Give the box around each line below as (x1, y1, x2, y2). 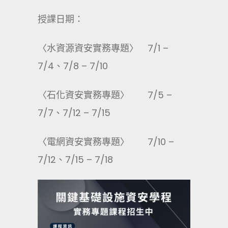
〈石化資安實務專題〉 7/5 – (38, 89, 172, 101)
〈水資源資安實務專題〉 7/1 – (38, 42, 168, 54)
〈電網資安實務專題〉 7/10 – (38, 135, 174, 148)
